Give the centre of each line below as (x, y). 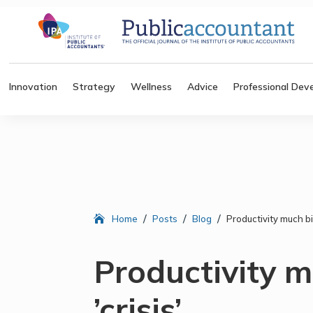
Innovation (34, 86)
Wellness (152, 86)
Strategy (94, 86)
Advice (203, 86)
